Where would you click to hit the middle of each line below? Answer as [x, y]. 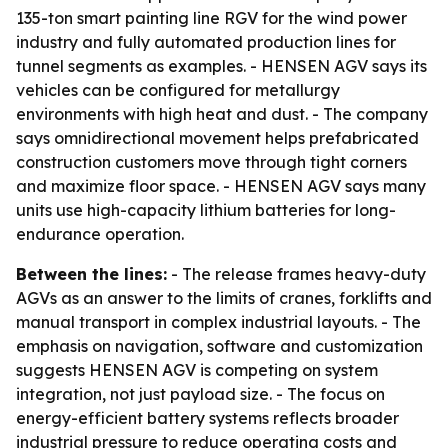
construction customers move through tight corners [211, 162]
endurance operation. [100, 234]
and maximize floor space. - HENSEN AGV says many [221, 186]
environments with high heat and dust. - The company [222, 114]
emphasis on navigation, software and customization [219, 346]
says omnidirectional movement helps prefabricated [217, 138]
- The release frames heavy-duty [296, 274]
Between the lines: [91, 274]
